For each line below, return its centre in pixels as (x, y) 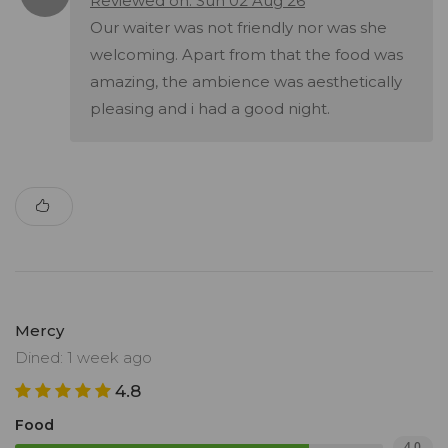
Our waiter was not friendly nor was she (238, 28)
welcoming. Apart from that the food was (246, 55)
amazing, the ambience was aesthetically (246, 82)
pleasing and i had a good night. (210, 109)
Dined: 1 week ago (83, 358)
